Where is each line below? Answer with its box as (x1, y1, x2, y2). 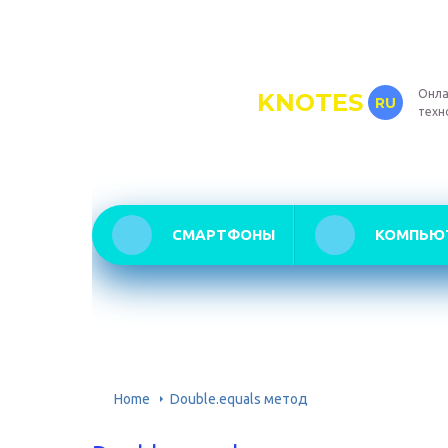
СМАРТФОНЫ (172, 226, 275, 244)
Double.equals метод (170, 391, 308, 408)
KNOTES (257, 87, 363, 117)
